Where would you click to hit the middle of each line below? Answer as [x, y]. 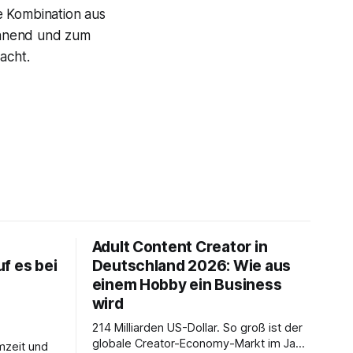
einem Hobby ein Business [187, 284]
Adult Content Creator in [180, 247]
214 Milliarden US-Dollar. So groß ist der [197, 327]
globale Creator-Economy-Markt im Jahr [199, 343]
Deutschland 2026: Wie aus [191, 266]
